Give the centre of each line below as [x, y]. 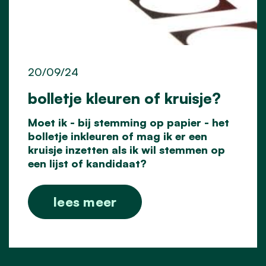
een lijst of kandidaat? [87, 163]
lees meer [85, 201]
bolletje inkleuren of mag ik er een [118, 136]
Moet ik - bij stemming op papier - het [129, 122]
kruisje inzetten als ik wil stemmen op [126, 149]
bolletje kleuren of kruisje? [124, 98]
